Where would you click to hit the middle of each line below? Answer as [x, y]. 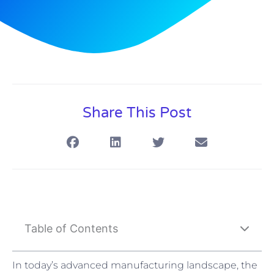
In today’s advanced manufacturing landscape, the [135, 265]
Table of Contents [71, 228]
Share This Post [137, 113]
